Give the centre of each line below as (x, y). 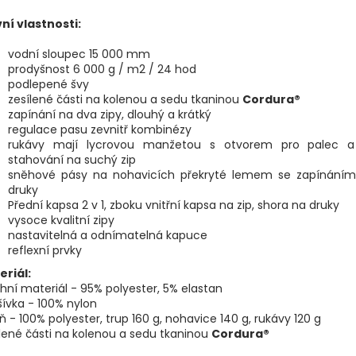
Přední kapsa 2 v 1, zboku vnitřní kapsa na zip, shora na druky (174, 205)
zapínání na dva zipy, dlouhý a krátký (110, 114)
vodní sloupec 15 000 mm (79, 54)
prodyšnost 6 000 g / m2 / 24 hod (102, 69)
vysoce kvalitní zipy (61, 220)
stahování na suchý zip (72, 159)
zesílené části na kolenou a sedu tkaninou (125, 99)
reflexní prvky (45, 250)
